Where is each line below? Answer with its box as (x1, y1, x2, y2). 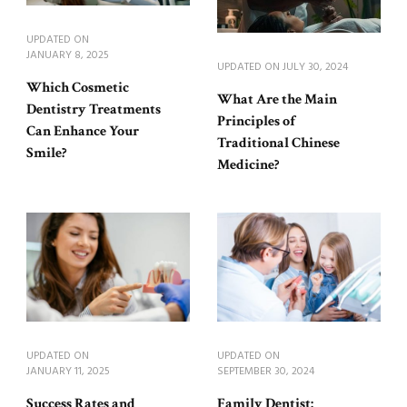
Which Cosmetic (26, 78, 129, 98)
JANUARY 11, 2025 (26, 362, 110, 382)
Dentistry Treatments (26, 100, 161, 120)
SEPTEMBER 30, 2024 (217, 362, 314, 382)
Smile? (26, 144, 66, 164)
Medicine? (217, 155, 279, 175)
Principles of (217, 112, 295, 132)
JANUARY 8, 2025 (26, 46, 109, 65)
